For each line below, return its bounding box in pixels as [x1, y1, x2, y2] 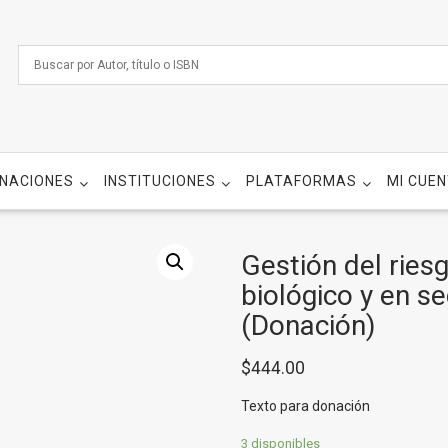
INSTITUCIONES [104, 173, 216, 189]
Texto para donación [240, 398, 370, 414]
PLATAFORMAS [246, 173, 357, 189]
